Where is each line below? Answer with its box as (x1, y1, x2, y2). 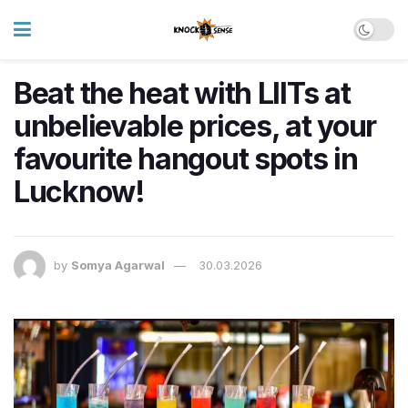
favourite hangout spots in (14, 141, 358, 177)
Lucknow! (14, 174, 145, 209)
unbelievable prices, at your (14, 108, 377, 144)
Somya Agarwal (71, 258, 165, 273)
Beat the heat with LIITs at (14, 76, 351, 111)
